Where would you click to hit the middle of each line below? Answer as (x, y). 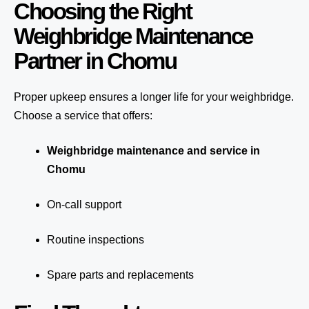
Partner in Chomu (95, 61)
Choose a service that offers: (83, 116)
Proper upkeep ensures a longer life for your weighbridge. (154, 97)
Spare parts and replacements (120, 275)
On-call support (84, 205)
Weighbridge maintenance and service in (153, 151)
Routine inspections (96, 240)
